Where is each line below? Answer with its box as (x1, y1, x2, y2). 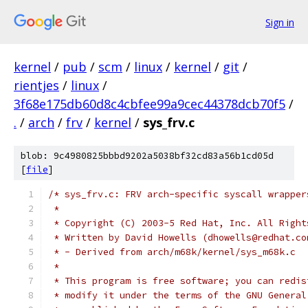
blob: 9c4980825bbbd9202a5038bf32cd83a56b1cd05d (21, 150, 274, 162)
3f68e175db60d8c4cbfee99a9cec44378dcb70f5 (14, 96, 285, 112)
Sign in (265, 15, 294, 29)
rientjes (14, 77, 59, 93)
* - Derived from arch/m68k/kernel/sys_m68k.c (48, 246, 296, 258)
